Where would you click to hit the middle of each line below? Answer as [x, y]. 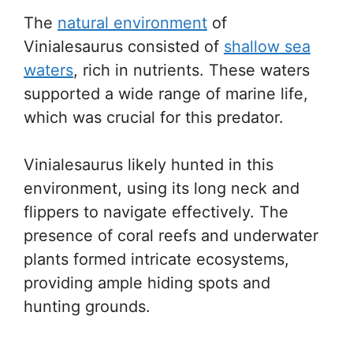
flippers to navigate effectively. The [156, 212]
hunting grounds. [87, 307]
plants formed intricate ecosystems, [156, 259]
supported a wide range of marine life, [166, 94]
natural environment [132, 23]
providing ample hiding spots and [147, 283]
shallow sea [267, 46]
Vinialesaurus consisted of [124, 46]
